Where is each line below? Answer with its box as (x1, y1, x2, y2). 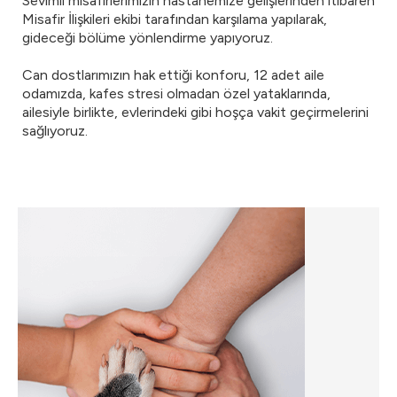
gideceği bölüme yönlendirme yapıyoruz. (22, 29, 273, 46)
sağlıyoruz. (22, 122, 88, 139)
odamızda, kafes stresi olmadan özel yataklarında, (22, 85, 331, 102)
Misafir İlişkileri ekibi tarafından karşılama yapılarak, (22, 11, 327, 27)
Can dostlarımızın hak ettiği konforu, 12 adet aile (22, 66, 324, 83)
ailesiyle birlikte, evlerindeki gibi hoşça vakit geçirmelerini (22, 104, 369, 121)
